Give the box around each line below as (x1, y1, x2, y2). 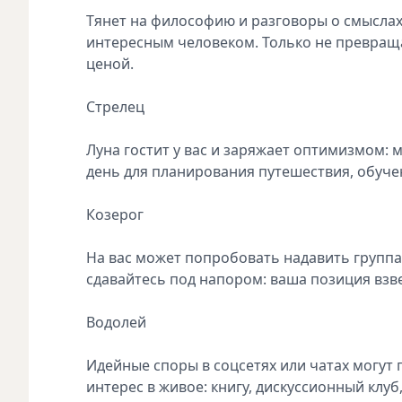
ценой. (86, 53, 134, 74)
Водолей (86, 311, 150, 332)
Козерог (86, 204, 147, 224)
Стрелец (86, 96, 148, 117)
